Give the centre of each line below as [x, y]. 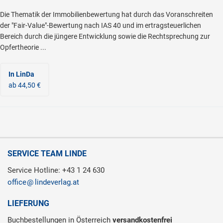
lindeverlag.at [57, 182]
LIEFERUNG [28, 204]
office [17, 182]
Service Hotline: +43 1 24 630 [56, 170]
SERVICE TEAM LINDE [47, 154]
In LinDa [21, 74]
